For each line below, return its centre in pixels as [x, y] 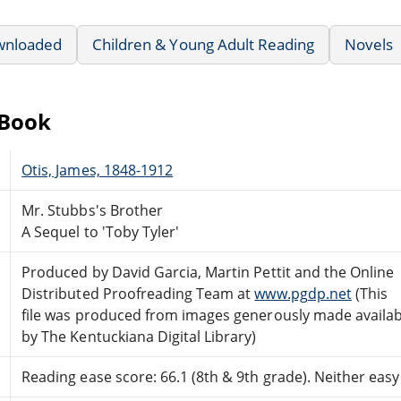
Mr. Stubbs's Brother [92, 210]
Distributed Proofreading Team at [138, 293]
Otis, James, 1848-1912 [98, 170]
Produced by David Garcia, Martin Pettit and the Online [208, 272]
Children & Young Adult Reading [204, 44]
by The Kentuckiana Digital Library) [139, 336]
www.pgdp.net [303, 293]
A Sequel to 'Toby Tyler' [101, 231]
